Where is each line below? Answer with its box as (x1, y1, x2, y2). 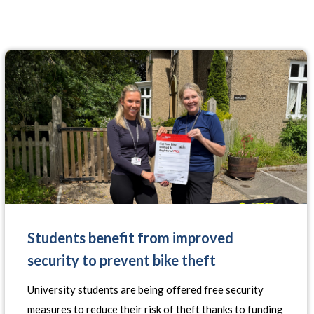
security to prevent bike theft (27, 252, 217, 268)
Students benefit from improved (27, 229, 234, 246)
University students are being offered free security (27, 283, 264, 296)
